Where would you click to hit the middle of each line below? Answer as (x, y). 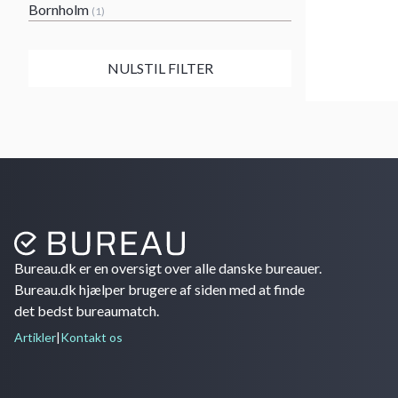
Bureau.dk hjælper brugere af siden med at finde (159, 289)
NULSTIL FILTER (160, 68)
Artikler (35, 337)
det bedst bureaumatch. (87, 310)
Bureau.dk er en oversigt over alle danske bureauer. (168, 268)
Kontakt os (92, 337)
